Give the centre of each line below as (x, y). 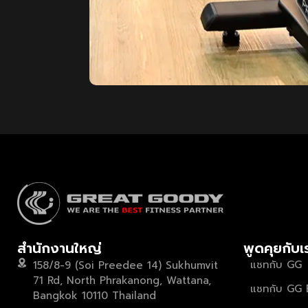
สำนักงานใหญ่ (59, 249)
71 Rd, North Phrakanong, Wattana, (122, 281)
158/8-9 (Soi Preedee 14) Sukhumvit (125, 266)
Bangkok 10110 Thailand (94, 296)
